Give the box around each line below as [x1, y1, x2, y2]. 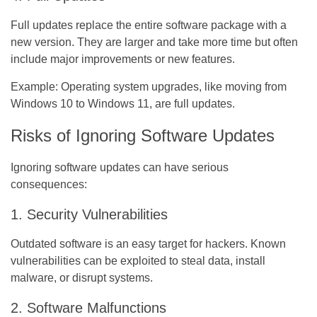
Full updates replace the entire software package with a [11, 18, 287, 31]
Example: [11, 80, 58, 93]
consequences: [11, 178, 87, 190]
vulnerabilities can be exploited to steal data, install [11, 254, 265, 267]
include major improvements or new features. [11, 52, 235, 65]
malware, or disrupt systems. [11, 271, 153, 284]
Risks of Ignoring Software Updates [11, 125, 275, 145]
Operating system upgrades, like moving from [58, 80, 287, 93]
